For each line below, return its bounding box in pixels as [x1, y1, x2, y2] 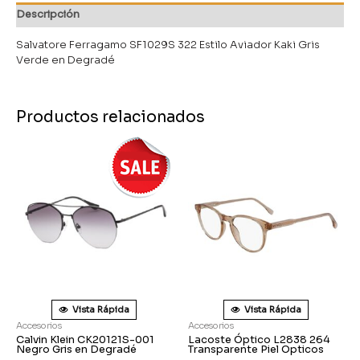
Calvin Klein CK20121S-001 [16, 333, 154, 347]
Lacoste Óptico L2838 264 [188, 333, 330, 347]
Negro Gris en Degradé [16, 343, 137, 357]
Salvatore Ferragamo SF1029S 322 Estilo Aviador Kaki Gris [16, 39, 320, 52]
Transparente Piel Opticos [188, 343, 324, 357]
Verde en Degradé [16, 54, 115, 67]
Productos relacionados [16, 107, 205, 128]
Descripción [16, 8, 80, 22]
